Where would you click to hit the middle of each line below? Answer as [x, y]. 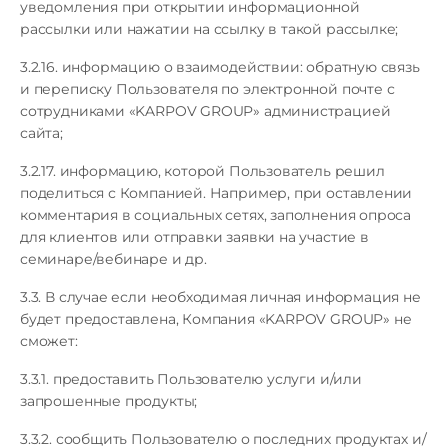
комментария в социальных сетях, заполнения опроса [216, 215]
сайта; [41, 133]
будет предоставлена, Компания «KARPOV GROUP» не [216, 319]
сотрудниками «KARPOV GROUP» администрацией [205, 111]
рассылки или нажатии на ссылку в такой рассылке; [209, 29]
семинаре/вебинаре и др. [113, 259]
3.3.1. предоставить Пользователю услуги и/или [191, 379]
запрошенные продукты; [109, 401]
